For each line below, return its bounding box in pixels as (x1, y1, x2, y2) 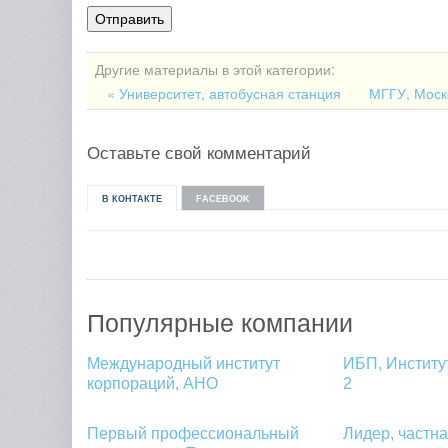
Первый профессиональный (87, 425, 299, 443)
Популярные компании (87, 310, 353, 338)
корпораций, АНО (87, 375, 218, 393)
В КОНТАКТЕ (102, 194, 162, 205)
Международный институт (87, 355, 280, 373)
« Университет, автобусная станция (107, 83, 345, 104)
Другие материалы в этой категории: (95, 59, 335, 80)
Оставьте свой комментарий (87, 144, 311, 164)
